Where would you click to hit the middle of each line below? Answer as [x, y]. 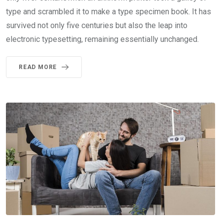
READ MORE [38, 67]
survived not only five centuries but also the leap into [97, 25]
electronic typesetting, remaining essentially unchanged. [102, 39]
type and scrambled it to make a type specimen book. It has [109, 11]
